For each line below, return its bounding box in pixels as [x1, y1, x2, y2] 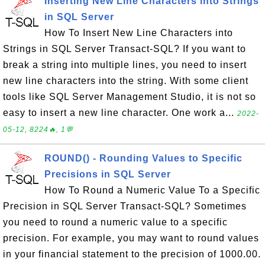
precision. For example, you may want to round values [3, 233, 259, 243]
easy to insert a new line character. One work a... [3, 108, 237, 118]
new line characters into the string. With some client [3, 76, 248, 86]
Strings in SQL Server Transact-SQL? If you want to [3, 44, 246, 54]
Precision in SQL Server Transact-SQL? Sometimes [3, 201, 247, 211]
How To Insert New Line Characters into [44, 28, 233, 38]
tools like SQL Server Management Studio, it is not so [3, 92, 256, 102]
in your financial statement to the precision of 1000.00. [3, 249, 261, 259]
